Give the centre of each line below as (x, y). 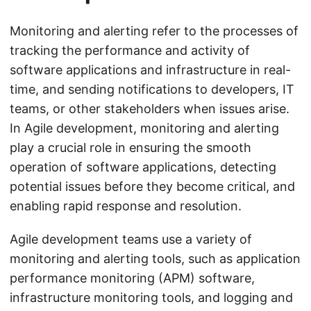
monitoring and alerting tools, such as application (155, 259)
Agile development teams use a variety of (131, 239)
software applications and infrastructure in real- (150, 70)
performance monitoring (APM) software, (132, 278)
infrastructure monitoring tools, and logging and (151, 297)
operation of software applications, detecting (143, 167)
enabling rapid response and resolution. (126, 206)
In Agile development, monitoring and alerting (144, 128)
